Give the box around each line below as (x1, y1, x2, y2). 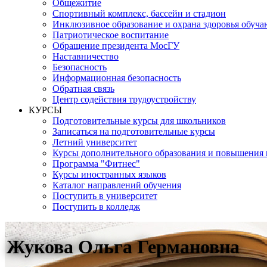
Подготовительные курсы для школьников (52, 116, 226, 126)
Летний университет (52, 137, 137, 147)
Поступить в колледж (52, 201, 140, 212)
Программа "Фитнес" (52, 159, 140, 169)
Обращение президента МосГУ (52, 41, 179, 51)
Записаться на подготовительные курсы (52, 126, 215, 136)
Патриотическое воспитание (52, 30, 169, 40)
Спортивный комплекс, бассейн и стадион (52, 8, 226, 18)
